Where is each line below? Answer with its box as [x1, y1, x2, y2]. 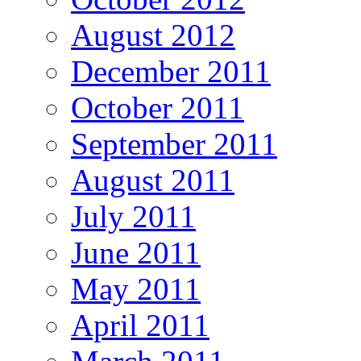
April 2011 [71, 307, 210, 342]
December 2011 [71, 53, 271, 89]
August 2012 [71, 17, 235, 52]
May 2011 [71, 271, 201, 306]
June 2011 [71, 234, 201, 270]
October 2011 [71, 89, 244, 125]
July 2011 [71, 198, 196, 234]
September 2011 [71, 126, 277, 161]
